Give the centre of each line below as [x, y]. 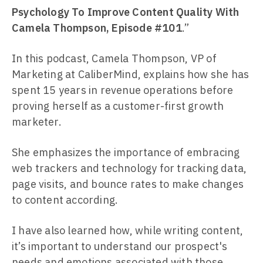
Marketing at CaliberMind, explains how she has [131, 74]
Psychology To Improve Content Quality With [126, 12]
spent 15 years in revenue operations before [123, 90]
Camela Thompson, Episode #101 [97, 28]
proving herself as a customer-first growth [118, 106]
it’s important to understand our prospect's [120, 246]
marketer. [37, 122]
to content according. [65, 200]
